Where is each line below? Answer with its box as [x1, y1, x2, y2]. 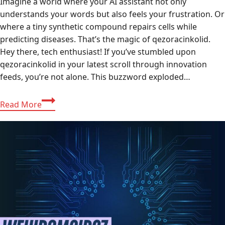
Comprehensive [41, 93, 101, 105]
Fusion [41, 194, 66, 205]
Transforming [41, 206, 93, 218]
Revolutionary [41, 156, 94, 168]
